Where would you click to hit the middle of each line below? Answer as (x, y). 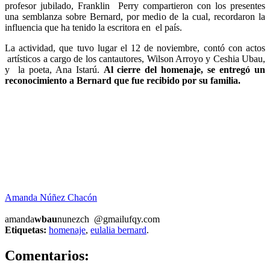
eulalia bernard (118, 230)
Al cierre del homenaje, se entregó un (184, 69)
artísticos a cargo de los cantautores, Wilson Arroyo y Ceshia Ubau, (135, 58)
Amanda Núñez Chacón (51, 197)
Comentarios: (47, 255)
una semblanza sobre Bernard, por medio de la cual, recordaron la (135, 16)
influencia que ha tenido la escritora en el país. (93, 27)
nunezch (73, 219)
